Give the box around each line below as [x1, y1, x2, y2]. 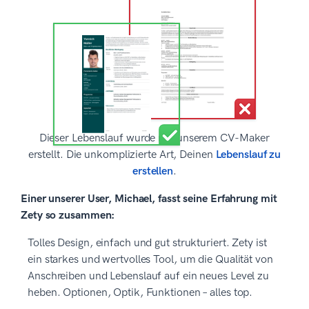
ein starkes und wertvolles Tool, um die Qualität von [28, 252, 273, 266]
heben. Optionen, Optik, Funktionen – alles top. [28, 286, 253, 299]
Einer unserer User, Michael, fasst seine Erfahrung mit [21, 192, 277, 206]
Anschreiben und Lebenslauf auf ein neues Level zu [28, 269, 270, 283]
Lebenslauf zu [215, 148, 281, 161]
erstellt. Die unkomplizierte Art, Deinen [28, 148, 216, 161]
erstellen [132, 164, 174, 178]
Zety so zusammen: [21, 208, 115, 222]
